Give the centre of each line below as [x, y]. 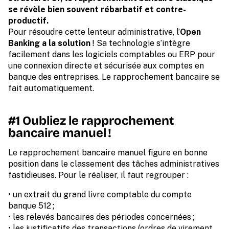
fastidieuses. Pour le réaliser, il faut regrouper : [98, 175]
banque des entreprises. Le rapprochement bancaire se [114, 77]
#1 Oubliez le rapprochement [91, 121]
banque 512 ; [31, 206]
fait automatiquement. [51, 88]
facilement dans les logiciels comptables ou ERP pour [112, 55]
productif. [28, 21]
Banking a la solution [50, 43]
